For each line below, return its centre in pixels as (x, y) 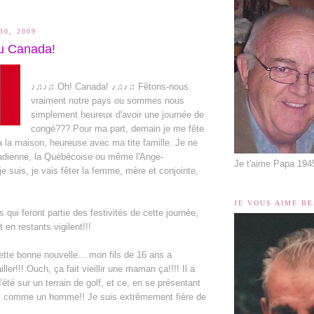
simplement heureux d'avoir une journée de (117, 115)
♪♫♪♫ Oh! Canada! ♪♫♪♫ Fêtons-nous (110, 87)
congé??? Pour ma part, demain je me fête (117, 129)
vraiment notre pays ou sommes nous (108, 101)
